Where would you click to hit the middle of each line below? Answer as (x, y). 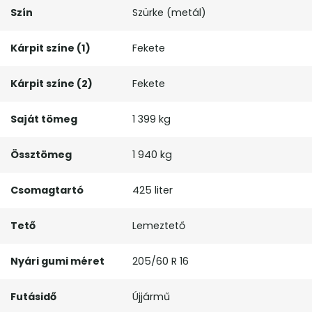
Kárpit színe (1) (50, 48)
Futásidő (33, 297)
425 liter (153, 190)
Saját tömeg (44, 119)
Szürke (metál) (169, 13)
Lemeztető (159, 226)
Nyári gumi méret (57, 262)
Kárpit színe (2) (52, 84)
